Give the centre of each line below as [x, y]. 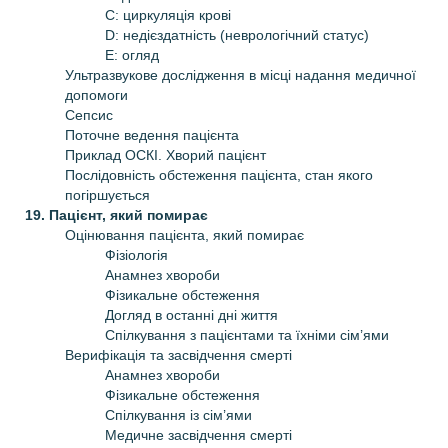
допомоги [96, 94]
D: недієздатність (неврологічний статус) [237, 34]
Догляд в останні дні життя [191, 314]
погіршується [107, 194]
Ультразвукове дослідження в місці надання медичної [240, 74]
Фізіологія [136, 254]
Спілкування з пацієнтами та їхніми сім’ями [247, 334]
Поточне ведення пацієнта [152, 134]
